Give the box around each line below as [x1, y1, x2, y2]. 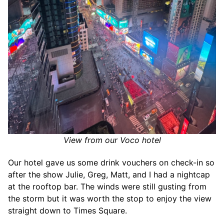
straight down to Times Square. [8, 205, 127, 216]
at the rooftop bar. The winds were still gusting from [8, 181, 206, 192]
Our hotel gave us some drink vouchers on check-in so [8, 157, 214, 168]
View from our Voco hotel [63, 135, 161, 145]
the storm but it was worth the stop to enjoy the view [8, 193, 211, 204]
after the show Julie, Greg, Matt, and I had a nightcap [8, 169, 210, 180]
